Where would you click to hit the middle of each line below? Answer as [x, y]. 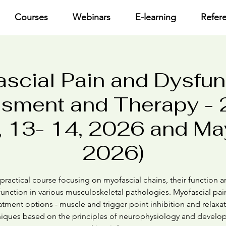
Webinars [91, 17]
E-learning [155, 17]
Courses [31, 17]
